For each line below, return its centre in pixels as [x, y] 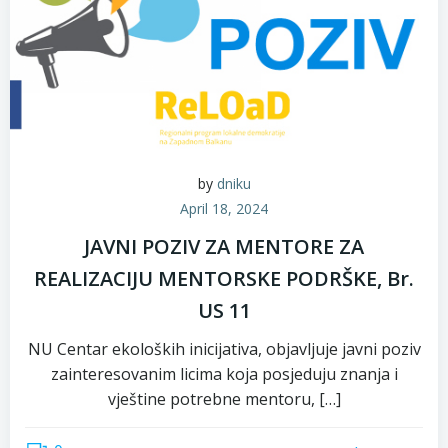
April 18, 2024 [224, 208]
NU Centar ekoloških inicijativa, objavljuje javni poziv [224, 349]
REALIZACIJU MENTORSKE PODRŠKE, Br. [224, 278]
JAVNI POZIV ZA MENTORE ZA [224, 246]
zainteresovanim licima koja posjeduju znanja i [224, 374]
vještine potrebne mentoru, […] [224, 399]
